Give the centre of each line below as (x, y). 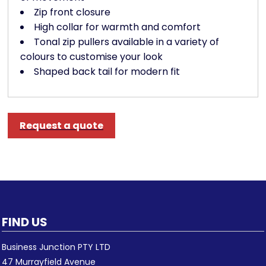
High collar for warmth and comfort (117, 27)
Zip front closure (72, 12)
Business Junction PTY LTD (56, 247)
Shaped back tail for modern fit (107, 72)
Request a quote (61, 126)
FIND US (25, 222)
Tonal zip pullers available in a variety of (126, 42)
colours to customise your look (91, 57)
